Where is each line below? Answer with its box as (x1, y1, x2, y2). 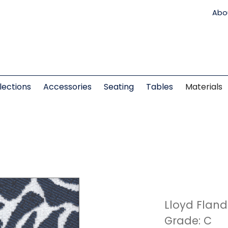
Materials (185, 83, 222, 92)
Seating (103, 83, 134, 92)
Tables (146, 83, 173, 92)
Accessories (43, 83, 92, 92)
